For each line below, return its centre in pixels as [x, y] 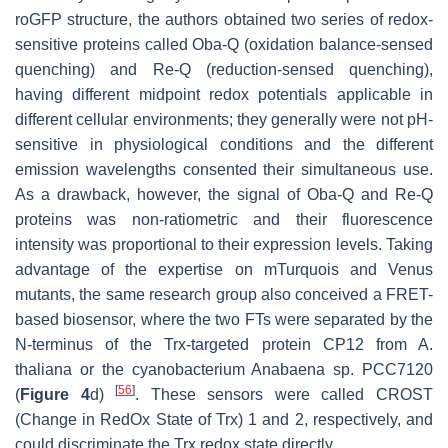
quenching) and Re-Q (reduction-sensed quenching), [224, 70]
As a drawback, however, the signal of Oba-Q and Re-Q [224, 195]
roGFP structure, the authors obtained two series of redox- [224, 20]
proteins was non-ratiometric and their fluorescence [224, 220]
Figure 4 [55, 395]
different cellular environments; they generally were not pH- [224, 120]
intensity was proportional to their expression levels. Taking [224, 245]
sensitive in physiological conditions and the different [224, 145]
